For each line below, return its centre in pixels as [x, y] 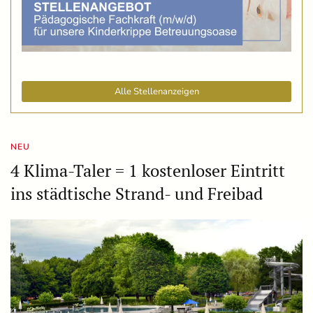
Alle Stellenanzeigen [156, 92]
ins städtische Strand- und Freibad [137, 194]
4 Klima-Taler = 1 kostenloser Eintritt [148, 171]
